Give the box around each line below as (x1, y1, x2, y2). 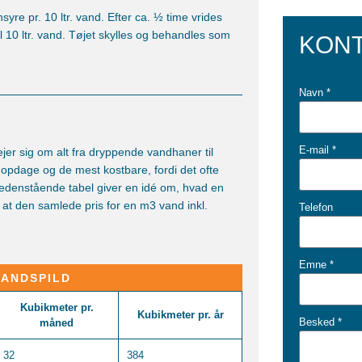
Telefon (299, 201, 334, 214)
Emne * (299, 259, 335, 271)
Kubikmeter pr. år (137, 309, 224, 322)
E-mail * (299, 144, 337, 157)
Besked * (299, 316, 343, 329)
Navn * (299, 86, 331, 99)
